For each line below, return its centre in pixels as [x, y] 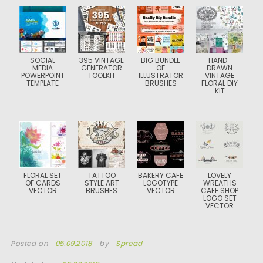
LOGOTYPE [161, 183]
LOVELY [220, 175]
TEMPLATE [43, 83]
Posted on [30, 244]
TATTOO [102, 175]
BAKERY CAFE [161, 175]
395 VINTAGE [102, 60]
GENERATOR [102, 68]
